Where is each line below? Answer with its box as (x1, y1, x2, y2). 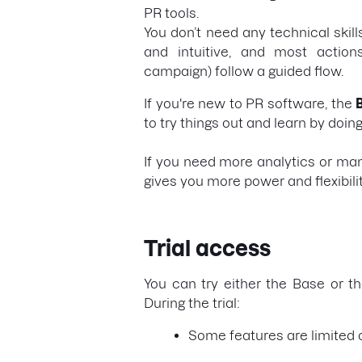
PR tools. (144, 6, 199, 20)
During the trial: (144, 296, 240, 310)
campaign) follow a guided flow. (144, 64, 343, 78)
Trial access (144, 237, 271, 260)
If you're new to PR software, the (144, 96, 356, 111)
